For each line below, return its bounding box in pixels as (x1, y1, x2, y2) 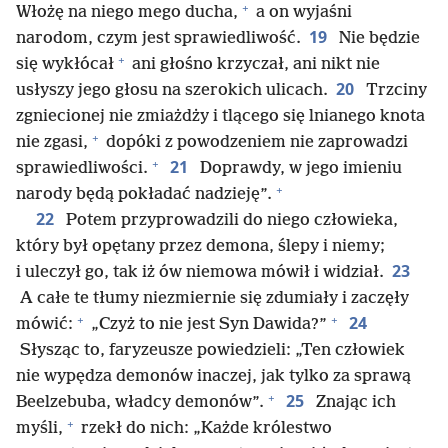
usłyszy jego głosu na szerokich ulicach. (16, 81, 328, 100)
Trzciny (362, 81, 427, 100)
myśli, (16, 419, 63, 438)
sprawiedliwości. (16, 159, 148, 178)
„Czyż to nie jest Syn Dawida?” (87, 315, 327, 334)
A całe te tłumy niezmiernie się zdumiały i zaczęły (16, 289, 409, 308)
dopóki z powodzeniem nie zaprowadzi (102, 133, 408, 152)
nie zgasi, (16, 133, 88, 152)
